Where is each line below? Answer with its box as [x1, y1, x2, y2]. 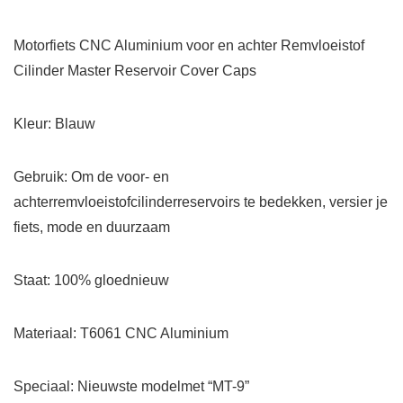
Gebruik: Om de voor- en [13, 169, 169, 185]
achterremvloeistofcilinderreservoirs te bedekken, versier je [13, 194, 388, 210]
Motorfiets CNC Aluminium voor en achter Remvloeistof [13, 38, 364, 54]
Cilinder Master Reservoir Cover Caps [13, 63, 256, 79]
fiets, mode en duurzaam [13, 219, 170, 236]
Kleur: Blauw [13, 116, 95, 132]
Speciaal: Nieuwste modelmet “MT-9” [13, 379, 249, 395]
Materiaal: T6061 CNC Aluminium [13, 326, 228, 342]
